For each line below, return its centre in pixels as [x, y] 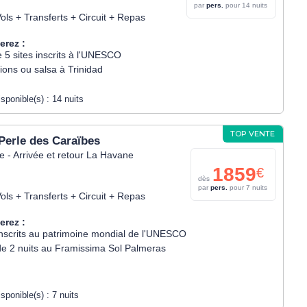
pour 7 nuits [247, 188]
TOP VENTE [253, 133]
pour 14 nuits [245, 5]
